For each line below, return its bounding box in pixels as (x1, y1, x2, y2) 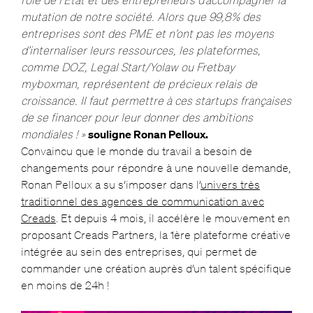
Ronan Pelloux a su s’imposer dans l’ (20, 177, 201, 192)
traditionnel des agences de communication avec (20, 194, 264, 209)
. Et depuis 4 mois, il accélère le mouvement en (55, 211, 290, 226)
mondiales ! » (20, 127, 85, 142)
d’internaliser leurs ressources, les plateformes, (20, 43, 261, 58)
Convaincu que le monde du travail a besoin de (20, 144, 252, 159)
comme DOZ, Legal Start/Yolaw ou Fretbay (20, 60, 235, 75)
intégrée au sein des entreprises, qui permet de (20, 245, 257, 259)
